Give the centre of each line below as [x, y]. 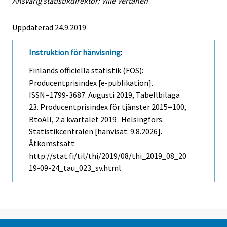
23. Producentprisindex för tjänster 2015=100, [108, 107]
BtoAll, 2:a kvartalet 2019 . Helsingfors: [96, 119]
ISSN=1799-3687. [59, 95]
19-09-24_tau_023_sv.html [75, 168]
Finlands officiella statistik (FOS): [86, 71]
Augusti [101, 95]
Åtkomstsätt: [52, 144]
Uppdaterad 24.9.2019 [49, 27]
